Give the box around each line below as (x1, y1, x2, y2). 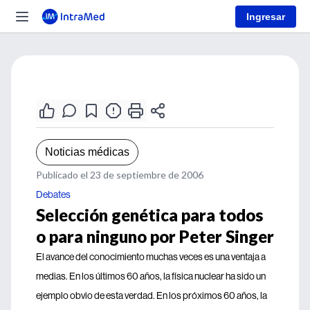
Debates (36, 188, 71, 201)
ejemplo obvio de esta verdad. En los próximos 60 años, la (36, 289, 267, 302)
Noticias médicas (45, 146, 129, 158)
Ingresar (246, 10, 285, 22)
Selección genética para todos (36, 205, 263, 225)
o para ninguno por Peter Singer (36, 226, 274, 246)
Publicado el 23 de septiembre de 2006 (36, 169, 203, 181)
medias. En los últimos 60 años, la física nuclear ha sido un (36, 270, 266, 282)
